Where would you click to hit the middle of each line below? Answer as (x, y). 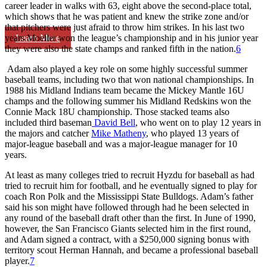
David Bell (114, 122)
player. (17, 260)
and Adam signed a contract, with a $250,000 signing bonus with (127, 239)
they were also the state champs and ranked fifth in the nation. (120, 48)
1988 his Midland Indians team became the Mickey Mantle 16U (125, 90)
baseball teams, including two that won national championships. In (129, 79)
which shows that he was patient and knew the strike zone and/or (127, 16)
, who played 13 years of (193, 133)
